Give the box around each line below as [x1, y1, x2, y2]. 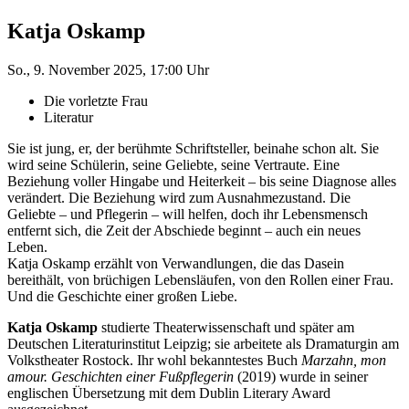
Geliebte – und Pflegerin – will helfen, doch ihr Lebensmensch [7, 205, 368, 222]
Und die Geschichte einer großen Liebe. [7, 288, 237, 304]
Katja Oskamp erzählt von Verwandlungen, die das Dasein [7, 255, 344, 271]
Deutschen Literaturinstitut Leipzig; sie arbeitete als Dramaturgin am [7, 335, 399, 351]
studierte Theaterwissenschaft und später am [98, 319, 354, 335]
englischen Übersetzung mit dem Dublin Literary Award [7, 384, 330, 401]
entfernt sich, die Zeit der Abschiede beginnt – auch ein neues [7, 222, 361, 238]
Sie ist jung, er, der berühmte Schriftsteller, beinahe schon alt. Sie [7, 140, 379, 156]
